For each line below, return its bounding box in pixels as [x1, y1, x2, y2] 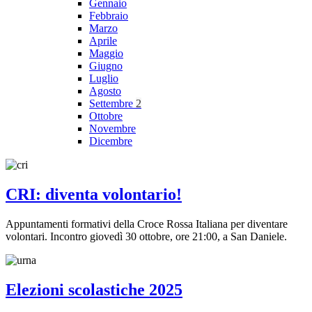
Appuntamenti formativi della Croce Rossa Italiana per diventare [6, 217, 288, 230]
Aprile [89, 35, 117, 47]
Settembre [89, 97, 136, 110]
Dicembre [89, 135, 132, 148]
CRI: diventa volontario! [6, 185, 182, 204]
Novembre [89, 123, 136, 135]
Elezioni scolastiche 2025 [6, 280, 182, 299]
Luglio [89, 72, 118, 85]
